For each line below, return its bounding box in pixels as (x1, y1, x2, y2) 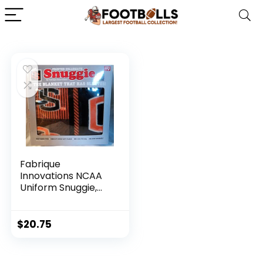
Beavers (20, 204, 58, 218)
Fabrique (20, 157, 61, 171)
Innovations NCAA (20, 169, 103, 183)
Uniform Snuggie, (20, 181, 97, 194)
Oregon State (20, 193, 83, 206)
